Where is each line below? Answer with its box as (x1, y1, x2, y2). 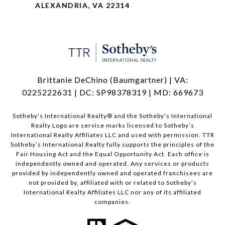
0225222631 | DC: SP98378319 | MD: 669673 (22, 87, 203, 97)
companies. (94, 198, 131, 206)
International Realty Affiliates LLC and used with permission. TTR (11, 131, 214, 139)
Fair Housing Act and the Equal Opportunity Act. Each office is (16, 150, 209, 158)
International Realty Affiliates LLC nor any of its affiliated (24, 188, 201, 196)
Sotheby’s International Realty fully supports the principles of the (11, 141, 214, 149)
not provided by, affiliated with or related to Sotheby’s (28, 179, 197, 187)
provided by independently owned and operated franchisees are (12, 169, 213, 177)
